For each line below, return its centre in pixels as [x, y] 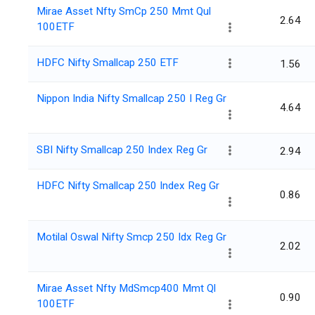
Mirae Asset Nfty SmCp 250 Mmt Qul [124, 12]
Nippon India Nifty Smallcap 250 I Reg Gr [131, 99]
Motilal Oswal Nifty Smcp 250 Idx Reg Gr [131, 237]
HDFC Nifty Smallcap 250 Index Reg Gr [128, 186]
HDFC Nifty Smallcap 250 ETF [108, 63]
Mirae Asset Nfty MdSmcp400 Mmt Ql [126, 289]
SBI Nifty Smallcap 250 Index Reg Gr [122, 150]
